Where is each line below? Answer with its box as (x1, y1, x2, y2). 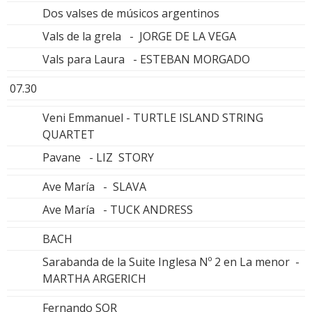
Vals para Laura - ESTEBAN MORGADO (42, 51, 250, 67)
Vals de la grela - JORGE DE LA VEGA (42, 28, 236, 44)
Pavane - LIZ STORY (42, 149, 154, 165)
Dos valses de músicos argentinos (42, 5, 219, 21)
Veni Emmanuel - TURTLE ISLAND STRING (42, 109, 263, 125)
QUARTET (42, 126, 95, 142)
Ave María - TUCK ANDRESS (42, 201, 193, 217)
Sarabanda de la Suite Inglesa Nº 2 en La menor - (42, 253, 299, 270)
